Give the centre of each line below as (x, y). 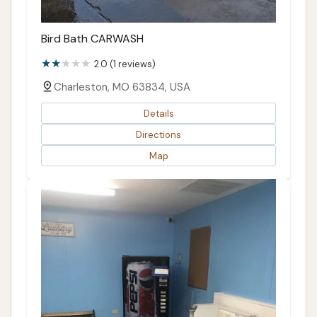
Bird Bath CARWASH (92, 39)
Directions (158, 134)
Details (158, 113)
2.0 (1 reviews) (125, 64)
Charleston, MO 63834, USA (122, 87)
